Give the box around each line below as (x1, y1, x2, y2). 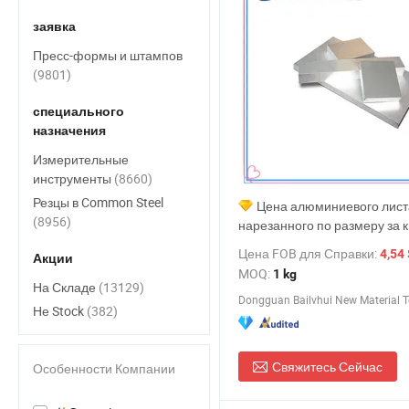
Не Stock (33, 302, 87, 320)
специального (33, 104, 124, 119)
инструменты (33, 170, 114, 187)
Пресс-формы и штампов (33, 47, 183, 64)
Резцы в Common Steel (33, 194, 163, 211)
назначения (33, 123, 106, 138)
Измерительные (33, 151, 129, 168)
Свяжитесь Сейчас (272, 358, 383, 375)
